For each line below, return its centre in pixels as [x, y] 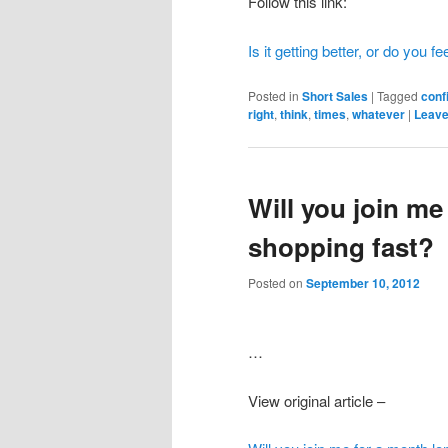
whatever [378, 114]
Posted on [277, 282]
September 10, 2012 [363, 282]
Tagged [397, 96]
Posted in [273, 96]
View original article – [318, 400]
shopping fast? [341, 246]
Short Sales [335, 96]
